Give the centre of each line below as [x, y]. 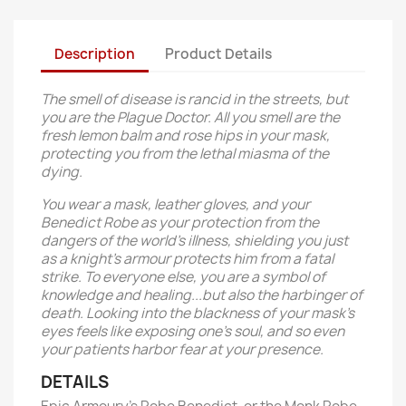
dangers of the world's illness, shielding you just [194, 241]
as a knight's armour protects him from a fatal [187, 259]
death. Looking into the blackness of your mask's [198, 313]
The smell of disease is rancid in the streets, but [194, 99]
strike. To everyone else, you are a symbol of [183, 277]
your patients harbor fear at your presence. [182, 349]
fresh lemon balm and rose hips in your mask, [185, 135]
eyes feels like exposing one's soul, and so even [193, 331]
